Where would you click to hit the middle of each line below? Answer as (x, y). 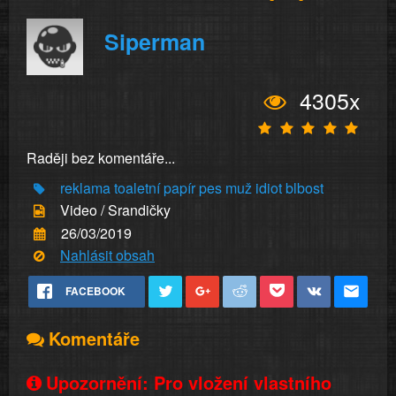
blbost (305, 188)
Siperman (155, 41)
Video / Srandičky (115, 210)
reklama (85, 188)
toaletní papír (155, 188)
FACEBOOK (95, 291)
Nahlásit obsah (107, 255)
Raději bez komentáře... (101, 158)
